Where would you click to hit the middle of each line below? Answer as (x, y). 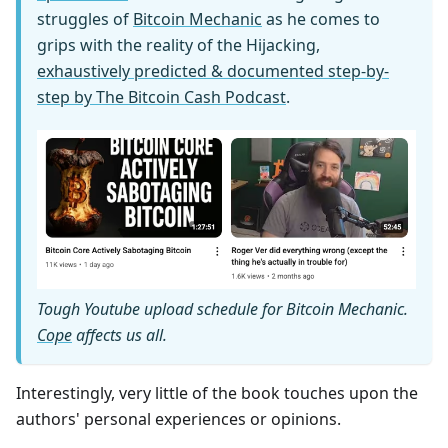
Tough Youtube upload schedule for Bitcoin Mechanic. (222, 309)
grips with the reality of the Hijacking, (178, 44)
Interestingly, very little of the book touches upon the (217, 393)
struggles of (85, 18)
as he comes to (321, 18)
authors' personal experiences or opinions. (178, 419)
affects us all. (119, 335)
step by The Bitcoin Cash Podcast (161, 96)
